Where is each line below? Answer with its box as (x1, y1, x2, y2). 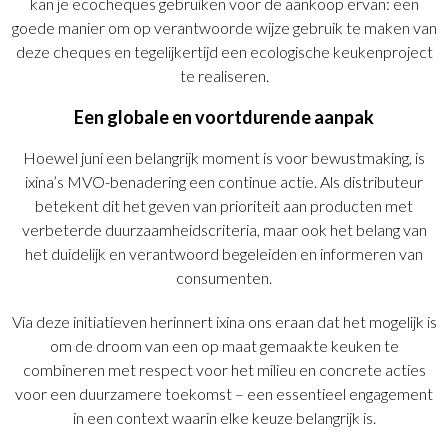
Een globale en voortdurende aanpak (74, 105, 374, 128)
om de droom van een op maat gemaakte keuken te (49, 335, 399, 355)
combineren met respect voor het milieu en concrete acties (22, 359, 426, 379)
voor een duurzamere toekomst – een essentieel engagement (15, 383, 433, 403)
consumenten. (176, 267, 272, 287)
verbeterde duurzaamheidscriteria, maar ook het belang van (21, 219, 427, 239)
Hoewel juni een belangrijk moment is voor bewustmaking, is (23, 147, 425, 167)
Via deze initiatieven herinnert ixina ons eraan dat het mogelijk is (11, 311, 437, 331)
